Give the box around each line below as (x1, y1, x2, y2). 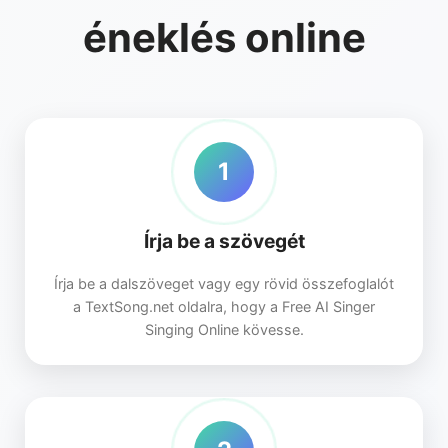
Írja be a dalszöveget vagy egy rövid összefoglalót (54, 274, 394, 292)
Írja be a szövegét (143, 228, 305, 253)
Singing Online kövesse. (144, 320, 304, 338)
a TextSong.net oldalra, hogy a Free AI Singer (73, 297, 375, 315)
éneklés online (82, 12, 366, 62)
